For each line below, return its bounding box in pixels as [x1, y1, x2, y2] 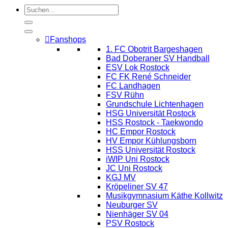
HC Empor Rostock [106, 127, 176, 136]
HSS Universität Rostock [106, 145, 195, 154]
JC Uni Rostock [106, 163, 162, 173]
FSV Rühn [106, 90, 144, 99]
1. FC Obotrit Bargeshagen [106, 44, 203, 53]
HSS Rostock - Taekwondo [106, 118, 203, 127]
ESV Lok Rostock [106, 63, 169, 72]
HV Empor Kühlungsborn [106, 136, 196, 145]
